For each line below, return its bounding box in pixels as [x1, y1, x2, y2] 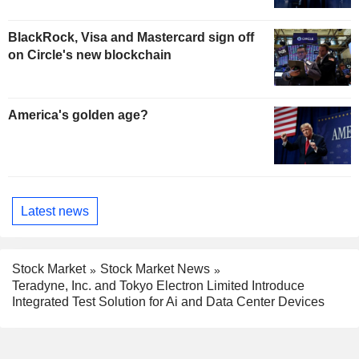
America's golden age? [8, 108, 148, 123]
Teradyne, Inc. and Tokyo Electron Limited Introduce [12, 279, 305, 293]
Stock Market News [100, 262, 210, 276]
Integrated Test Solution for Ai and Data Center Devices [12, 295, 325, 309]
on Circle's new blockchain [8, 47, 171, 62]
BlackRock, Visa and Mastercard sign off [8, 30, 254, 44]
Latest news [21, 204, 89, 218]
